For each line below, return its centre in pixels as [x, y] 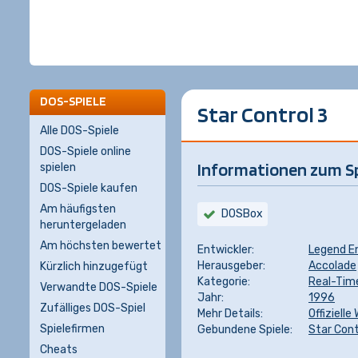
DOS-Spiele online [86, 151]
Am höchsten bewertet [101, 246]
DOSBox [242, 214]
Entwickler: [226, 250]
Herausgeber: [231, 266]
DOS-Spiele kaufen [89, 188]
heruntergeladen [83, 225]
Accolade [332, 266]
